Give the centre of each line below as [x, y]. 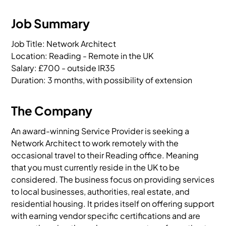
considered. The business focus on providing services [113, 179]
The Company [52, 110]
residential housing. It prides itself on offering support [113, 204]
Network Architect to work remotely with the [95, 143]
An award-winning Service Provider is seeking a [100, 131]
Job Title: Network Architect [64, 44]
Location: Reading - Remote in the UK [82, 56]
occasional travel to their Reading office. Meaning [105, 155]
